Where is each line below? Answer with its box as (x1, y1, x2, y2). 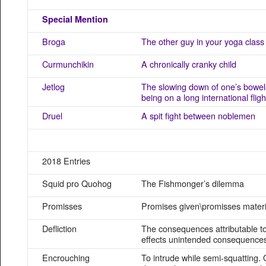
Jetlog (42, 80, 65, 93)
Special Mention (42, 13, 108, 25)
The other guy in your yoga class (141, 35, 264, 47)
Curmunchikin (42, 58, 94, 70)
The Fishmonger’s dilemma (141, 177, 244, 189)
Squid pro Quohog (42, 177, 112, 189)
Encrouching (42, 251, 90, 264)
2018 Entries (42, 154, 90, 167)
